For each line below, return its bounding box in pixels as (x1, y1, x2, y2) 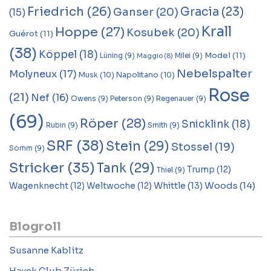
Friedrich (27, 4, 84, 19)
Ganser (113, 5, 154, 19)
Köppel (39, 48, 77, 61)
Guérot (9, 28, 38, 39)
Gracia (180, 4, 219, 19)
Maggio (137, 51, 163, 60)
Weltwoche (87, 180, 135, 191)
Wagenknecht (9, 180, 68, 191)
